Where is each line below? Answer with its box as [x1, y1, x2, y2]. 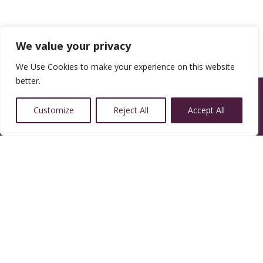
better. [16, 75, 41, 86]
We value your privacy [16, 39, 131, 53]
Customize [33, 104, 74, 116]
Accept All [188, 104, 225, 116]
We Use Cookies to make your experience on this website [16, 61, 235, 72]
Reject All [113, 104, 149, 116]
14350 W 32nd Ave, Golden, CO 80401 [18, 238, 206, 253]
